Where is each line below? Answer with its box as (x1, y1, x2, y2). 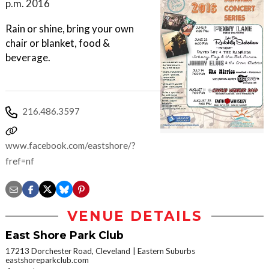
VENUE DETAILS (67, 208, 202, 225)
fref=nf (5, 156, 34, 166)
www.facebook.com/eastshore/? (5, 140, 136, 151)
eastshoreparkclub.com (5, 255, 89, 265)
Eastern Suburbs (138, 246, 195, 256)
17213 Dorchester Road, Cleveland (5, 246, 130, 256)
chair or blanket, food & (5, 37, 110, 49)
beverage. (5, 51, 50, 64)
